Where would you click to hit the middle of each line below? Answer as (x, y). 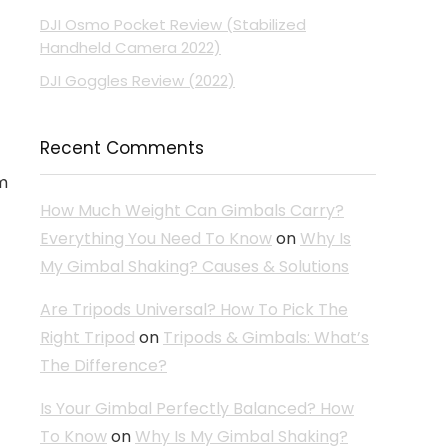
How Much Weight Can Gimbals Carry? (192, 210)
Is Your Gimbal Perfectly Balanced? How (197, 408)
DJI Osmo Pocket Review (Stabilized (173, 24)
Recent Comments (122, 147)
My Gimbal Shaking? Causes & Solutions (194, 266)
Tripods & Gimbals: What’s (266, 337)
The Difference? (103, 365)
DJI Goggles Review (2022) (137, 80)
